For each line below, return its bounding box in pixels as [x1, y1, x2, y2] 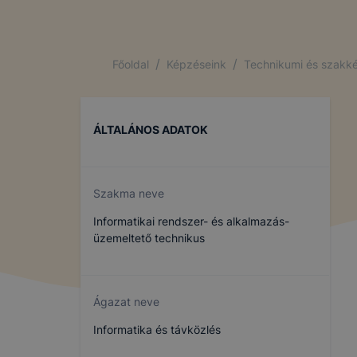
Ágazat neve [93, 295, 159, 308]
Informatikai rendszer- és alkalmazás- [93, 214, 289, 228]
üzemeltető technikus [93, 231, 205, 245]
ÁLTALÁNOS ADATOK [93, 123, 208, 136]
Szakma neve [93, 186, 164, 200]
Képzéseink [167, 57, 226, 71]
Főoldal [112, 57, 149, 71]
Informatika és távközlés [93, 323, 221, 336]
